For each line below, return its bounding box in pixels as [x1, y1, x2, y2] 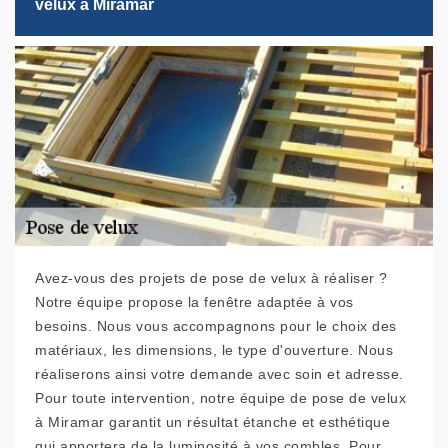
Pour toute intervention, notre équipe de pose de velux [35, 390, 406, 407]
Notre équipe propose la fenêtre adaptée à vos [35, 294, 354, 311]
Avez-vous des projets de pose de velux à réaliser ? [35, 270, 388, 287]
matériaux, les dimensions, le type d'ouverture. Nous [35, 342, 393, 359]
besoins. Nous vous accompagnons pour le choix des [35, 318, 397, 335]
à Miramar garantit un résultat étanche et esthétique [35, 414, 390, 431]
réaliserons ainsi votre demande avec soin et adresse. [35, 366, 404, 383]
